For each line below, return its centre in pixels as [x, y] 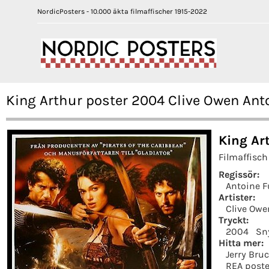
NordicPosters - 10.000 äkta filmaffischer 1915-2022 [122, 11]
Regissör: [239, 174]
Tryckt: [234, 220]
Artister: [237, 197]
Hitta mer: [241, 243]
